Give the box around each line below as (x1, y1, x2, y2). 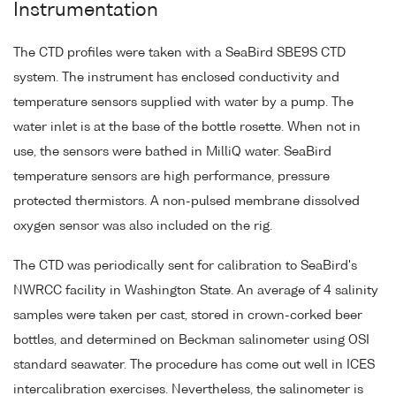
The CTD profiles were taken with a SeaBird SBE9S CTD (13, 47, 346, 60)
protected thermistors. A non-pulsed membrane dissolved (13, 195, 360, 209)
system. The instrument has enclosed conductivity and (13, 72, 339, 85)
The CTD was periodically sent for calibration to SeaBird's (13, 259, 357, 272)
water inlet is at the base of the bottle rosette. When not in (13, 121, 361, 134)
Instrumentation (13, 2, 158, 21)
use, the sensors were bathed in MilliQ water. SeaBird (13, 146, 331, 159)
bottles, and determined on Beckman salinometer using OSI (13, 333, 369, 346)
